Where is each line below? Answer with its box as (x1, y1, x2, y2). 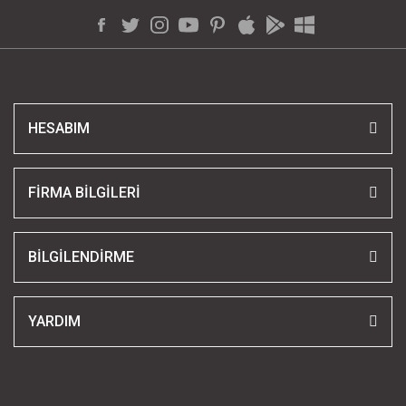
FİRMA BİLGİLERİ (28, 184, 140, 202)
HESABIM (28, 120, 90, 138)
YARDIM (28, 313, 81, 331)
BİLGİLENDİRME (28, 248, 134, 266)
